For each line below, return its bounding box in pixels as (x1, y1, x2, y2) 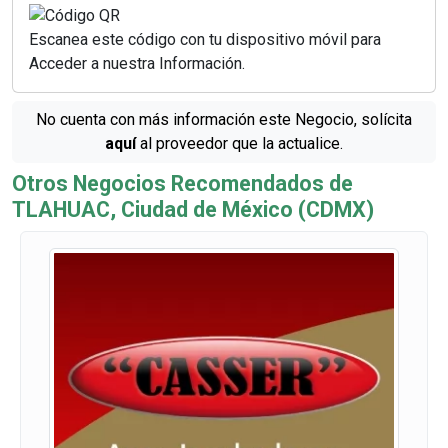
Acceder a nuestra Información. (29, 53, 245, 73)
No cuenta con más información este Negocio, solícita (36, 109, 412, 129)
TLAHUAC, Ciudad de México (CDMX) (12, 196, 374, 222)
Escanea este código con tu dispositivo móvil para (29, 29, 381, 49)
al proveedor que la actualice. (136, 133, 343, 153)
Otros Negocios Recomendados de (12, 170, 353, 196)
